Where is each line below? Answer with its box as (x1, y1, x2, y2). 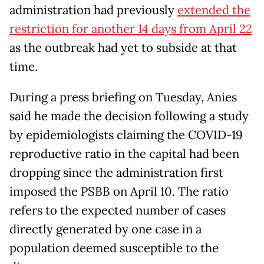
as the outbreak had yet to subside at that (9, 39, 237, 55)
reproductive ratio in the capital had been (9, 146, 239, 161)
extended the (177, 2, 250, 18)
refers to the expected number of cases (9, 202, 226, 218)
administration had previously (9, 2, 177, 18)
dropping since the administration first (9, 164, 223, 180)
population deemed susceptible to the (9, 240, 219, 256)
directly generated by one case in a (9, 221, 202, 237)
